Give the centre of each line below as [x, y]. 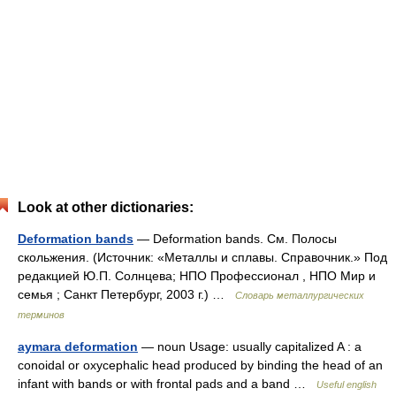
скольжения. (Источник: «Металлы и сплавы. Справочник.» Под [202, 257]
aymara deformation [78, 346]
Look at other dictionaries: [106, 207]
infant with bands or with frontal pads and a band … [167, 383]
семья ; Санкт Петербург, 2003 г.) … [126, 294]
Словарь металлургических [300, 295]
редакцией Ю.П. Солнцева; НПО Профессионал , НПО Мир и [197, 275]
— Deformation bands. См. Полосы [235, 238]
